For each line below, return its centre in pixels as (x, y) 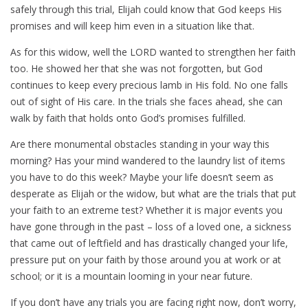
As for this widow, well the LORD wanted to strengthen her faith (153, 52)
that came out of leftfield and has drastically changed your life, (149, 243)
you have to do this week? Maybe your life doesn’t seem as (142, 177)
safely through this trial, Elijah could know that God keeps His (146, 10)
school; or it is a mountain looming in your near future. (131, 276)
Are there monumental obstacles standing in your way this (140, 144)
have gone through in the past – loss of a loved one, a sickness (151, 227)
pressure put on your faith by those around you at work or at (146, 260)
